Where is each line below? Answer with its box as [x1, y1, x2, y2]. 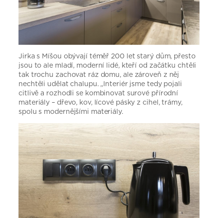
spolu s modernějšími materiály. [18, 106, 123, 116]
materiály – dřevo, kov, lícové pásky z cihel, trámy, [18, 97, 182, 107]
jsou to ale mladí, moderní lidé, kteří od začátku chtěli [18, 60, 197, 70]
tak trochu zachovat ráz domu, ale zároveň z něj [18, 69, 180, 79]
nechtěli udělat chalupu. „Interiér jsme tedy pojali [18, 78, 182, 89]
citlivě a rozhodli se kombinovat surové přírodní [18, 88, 179, 98]
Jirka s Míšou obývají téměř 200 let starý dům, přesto [18, 51, 196, 61]
